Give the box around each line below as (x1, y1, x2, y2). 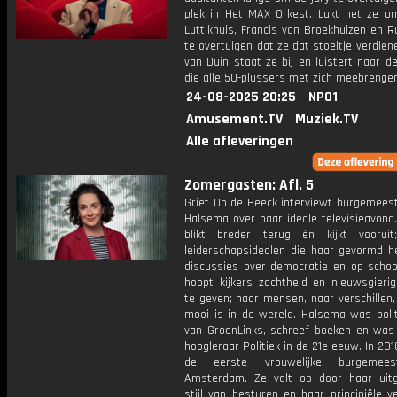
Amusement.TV (186, 110, 283, 128)
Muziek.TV (295, 110, 358, 128)
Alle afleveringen (186, 132, 293, 151)
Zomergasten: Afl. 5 (184, 175, 314, 195)
